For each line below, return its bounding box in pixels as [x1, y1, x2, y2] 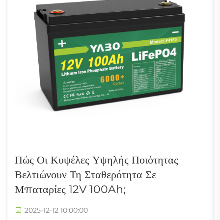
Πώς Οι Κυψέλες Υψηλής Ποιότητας [15, 153, 178, 166]
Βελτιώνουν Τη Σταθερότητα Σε [15, 167, 156, 181]
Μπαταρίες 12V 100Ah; [15, 182, 126, 196]
